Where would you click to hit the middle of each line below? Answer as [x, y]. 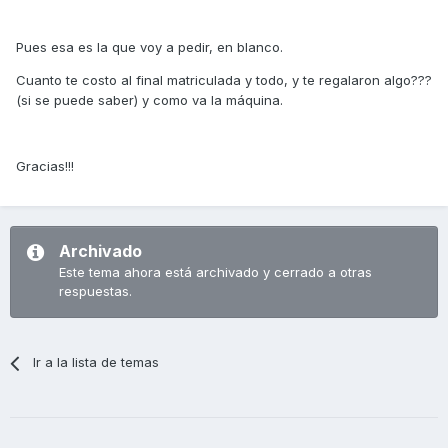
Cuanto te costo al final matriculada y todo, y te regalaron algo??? [224, 80]
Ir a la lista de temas [96, 362]
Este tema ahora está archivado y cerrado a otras [215, 272]
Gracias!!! [45, 166]
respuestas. [95, 291]
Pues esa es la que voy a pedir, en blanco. [149, 47]
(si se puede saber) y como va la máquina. [149, 100]
